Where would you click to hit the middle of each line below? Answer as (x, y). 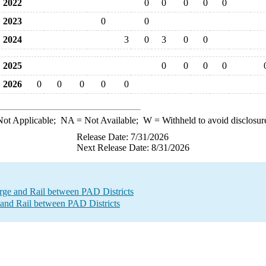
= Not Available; (108, 120)
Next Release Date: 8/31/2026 (133, 148)
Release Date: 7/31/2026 (123, 137)
